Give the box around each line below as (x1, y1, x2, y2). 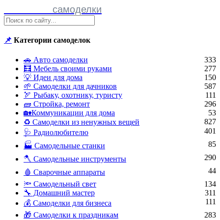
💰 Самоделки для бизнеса (24, 198, 111, 207)
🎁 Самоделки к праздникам (24, 210, 118, 219)
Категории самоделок (12, 36, 90, 45)
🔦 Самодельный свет (24, 179, 96, 188)
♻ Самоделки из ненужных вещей (24, 117, 139, 126)
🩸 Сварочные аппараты (24, 167, 105, 176)
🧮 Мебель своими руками (24, 64, 112, 73)
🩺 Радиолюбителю (24, 128, 88, 137)
